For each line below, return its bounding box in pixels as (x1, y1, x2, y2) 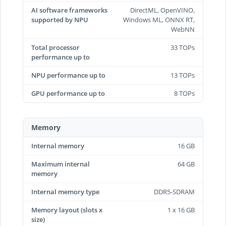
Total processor (31, 43, 80, 52)
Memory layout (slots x (31, 205, 102, 214)
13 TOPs (171, 71, 195, 80)
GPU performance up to (31, 89, 105, 98)
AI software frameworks (31, 6, 107, 15)
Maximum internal (31, 159, 90, 168)
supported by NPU (31, 15, 88, 24)
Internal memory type (31, 187, 99, 196)
